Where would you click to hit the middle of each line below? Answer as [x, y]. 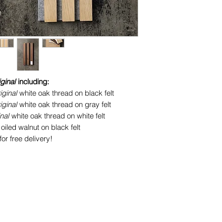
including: [32, 81]
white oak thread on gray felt [64, 104]
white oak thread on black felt [66, 93]
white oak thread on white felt [57, 115]
